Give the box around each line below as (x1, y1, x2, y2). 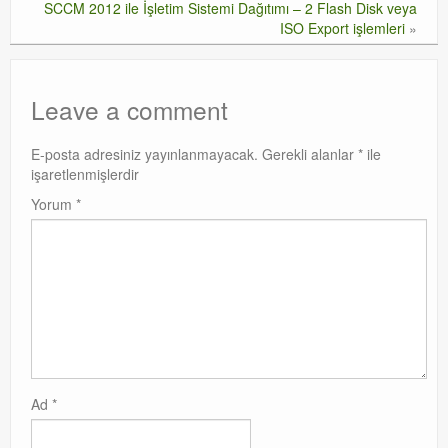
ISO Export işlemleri (280, 18, 405, 38)
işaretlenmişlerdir (31, 164, 139, 184)
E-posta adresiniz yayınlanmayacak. (31, 144, 258, 164)
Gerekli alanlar (262, 144, 358, 164)
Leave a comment (31, 92, 228, 127)
